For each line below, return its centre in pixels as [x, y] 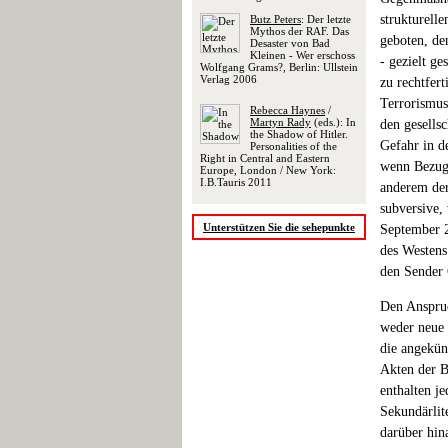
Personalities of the [293, 146]
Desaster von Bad [290, 43]
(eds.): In [333, 122]
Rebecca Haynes [287, 110]
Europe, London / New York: [268, 170]
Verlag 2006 [228, 79]
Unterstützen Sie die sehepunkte [279, 227]
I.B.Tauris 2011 [236, 182]
